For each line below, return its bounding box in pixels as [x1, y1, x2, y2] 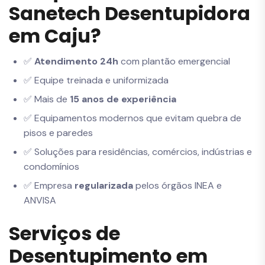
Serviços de [9, 220, 120, 247]
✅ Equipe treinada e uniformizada [24, 74, 169, 87]
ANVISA [24, 194, 56, 207]
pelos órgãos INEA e [133, 179, 222, 192]
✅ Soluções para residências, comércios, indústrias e [24, 146, 252, 159]
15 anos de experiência [70, 93, 176, 106]
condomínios [24, 160, 79, 173]
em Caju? [9, 22, 101, 49]
